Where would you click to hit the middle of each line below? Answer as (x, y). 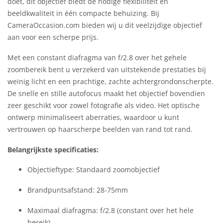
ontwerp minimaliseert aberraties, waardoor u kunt (93, 117)
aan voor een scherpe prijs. (53, 37)
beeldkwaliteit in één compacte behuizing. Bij (83, 13)
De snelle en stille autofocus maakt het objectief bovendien (106, 93)
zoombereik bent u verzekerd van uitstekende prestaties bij (107, 69)
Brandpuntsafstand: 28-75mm (78, 190)
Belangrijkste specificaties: (53, 149)
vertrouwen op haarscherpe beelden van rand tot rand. (100, 129)
